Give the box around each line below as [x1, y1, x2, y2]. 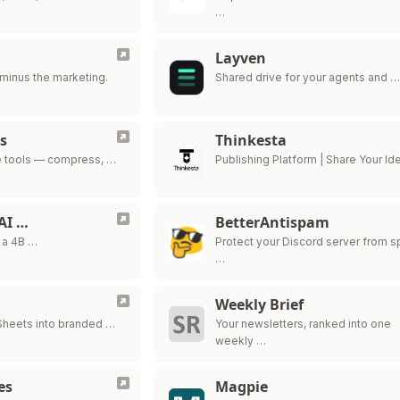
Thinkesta [215, 130, 287, 150]
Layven [215, 48, 267, 68]
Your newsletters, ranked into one [215, 317, 392, 330]
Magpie [215, 377, 269, 396]
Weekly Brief [215, 295, 304, 314]
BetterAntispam [215, 212, 330, 232]
